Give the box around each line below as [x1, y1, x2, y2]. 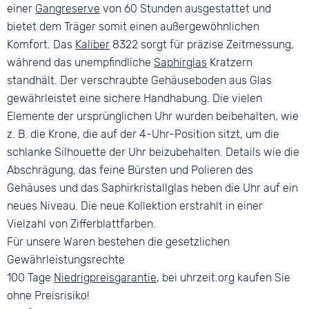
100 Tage [7, 271, 54, 284]
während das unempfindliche [7, 56, 154, 69]
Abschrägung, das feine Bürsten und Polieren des [7, 163, 254, 177]
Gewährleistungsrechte [7, 253, 126, 266]
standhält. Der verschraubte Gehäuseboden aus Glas [7, 74, 272, 87]
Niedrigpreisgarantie [54, 271, 157, 284]
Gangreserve [35, 2, 101, 15]
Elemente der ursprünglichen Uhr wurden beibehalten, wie [7, 110, 299, 123]
